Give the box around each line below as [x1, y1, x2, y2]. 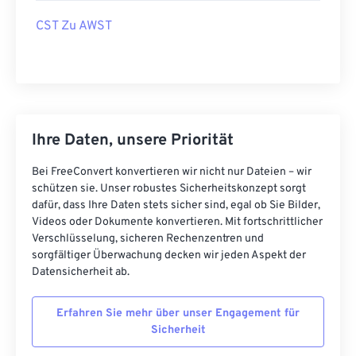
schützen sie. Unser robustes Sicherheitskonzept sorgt [32, 182, 306, 195]
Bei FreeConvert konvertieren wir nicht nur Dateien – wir [32, 165, 311, 179]
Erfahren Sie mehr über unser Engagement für [56, 307, 300, 320]
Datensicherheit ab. [32, 265, 130, 279]
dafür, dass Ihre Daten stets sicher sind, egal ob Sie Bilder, [32, 199, 320, 212]
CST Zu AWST [36, 18, 112, 34]
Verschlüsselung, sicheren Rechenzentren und [32, 232, 264, 246]
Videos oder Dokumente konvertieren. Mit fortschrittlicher [32, 215, 323, 229]
